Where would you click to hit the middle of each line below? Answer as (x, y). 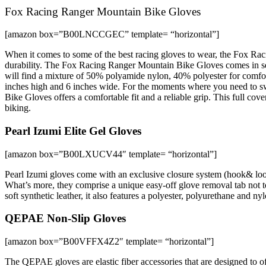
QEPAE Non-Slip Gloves (65, 218)
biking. (19, 108)
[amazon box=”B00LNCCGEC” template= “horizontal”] (112, 34)
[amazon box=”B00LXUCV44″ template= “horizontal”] (111, 154)
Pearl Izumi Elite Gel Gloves (73, 131)
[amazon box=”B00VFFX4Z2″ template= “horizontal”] (109, 242)
